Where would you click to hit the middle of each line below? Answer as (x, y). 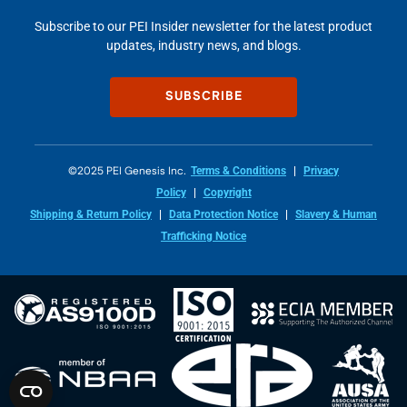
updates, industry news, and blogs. (203, 45)
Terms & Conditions (238, 170)
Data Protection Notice (223, 214)
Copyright (227, 192)
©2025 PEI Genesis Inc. (127, 171)
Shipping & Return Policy (91, 214)
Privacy (321, 170)
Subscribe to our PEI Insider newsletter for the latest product (203, 26)
